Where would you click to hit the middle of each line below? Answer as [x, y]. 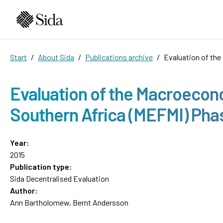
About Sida [56, 57]
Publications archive [119, 57]
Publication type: [41, 166]
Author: [24, 190]
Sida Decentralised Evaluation [59, 178]
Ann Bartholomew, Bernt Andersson [69, 202]
